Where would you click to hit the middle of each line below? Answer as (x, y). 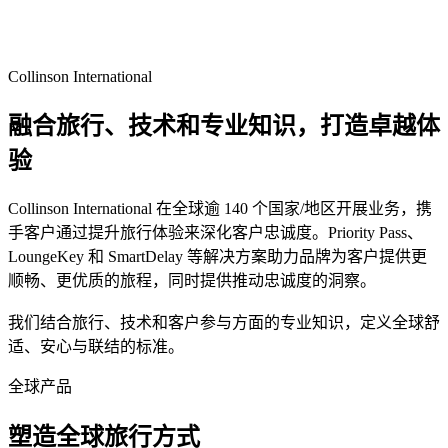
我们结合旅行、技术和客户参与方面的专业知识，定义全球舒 (224, 323)
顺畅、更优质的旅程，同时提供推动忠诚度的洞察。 (192, 281)
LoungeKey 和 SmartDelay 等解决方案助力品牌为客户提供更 (217, 257)
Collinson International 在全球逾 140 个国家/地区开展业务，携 (220, 209)
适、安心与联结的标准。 (96, 347)
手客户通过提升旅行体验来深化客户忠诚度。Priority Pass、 (215, 233)
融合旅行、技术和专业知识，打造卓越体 (224, 125)
